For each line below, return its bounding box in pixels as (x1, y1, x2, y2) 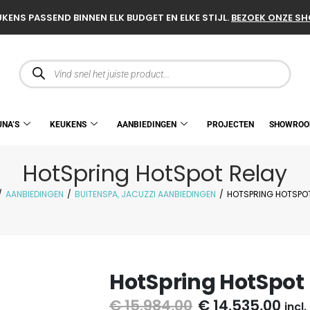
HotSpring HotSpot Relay (23, 158, 287, 190)
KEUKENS (50, 120, 86, 130)
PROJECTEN (207, 120, 254, 130)
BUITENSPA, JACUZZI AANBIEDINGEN (75, 188, 216, 201)
